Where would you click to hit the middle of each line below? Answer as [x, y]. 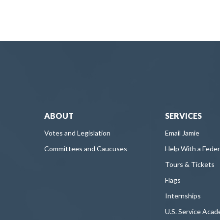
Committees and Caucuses [86, 148]
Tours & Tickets [190, 164]
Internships [183, 195]
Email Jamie [182, 133]
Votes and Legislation [77, 133]
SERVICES [183, 115]
